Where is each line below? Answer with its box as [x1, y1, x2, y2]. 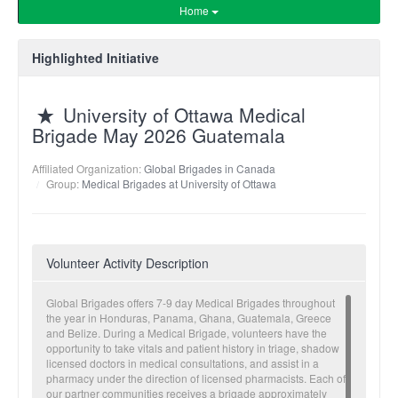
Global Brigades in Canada [144, 160, 275, 176]
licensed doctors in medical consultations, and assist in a [46, 354, 319, 370]
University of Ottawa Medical [58, 101, 306, 128]
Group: [46, 175, 82, 191]
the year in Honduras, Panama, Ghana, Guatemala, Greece [46, 309, 331, 325]
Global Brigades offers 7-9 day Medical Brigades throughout [46, 294, 335, 310]
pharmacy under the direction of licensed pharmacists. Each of [46, 370, 346, 386]
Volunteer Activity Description [46, 253, 209, 272]
